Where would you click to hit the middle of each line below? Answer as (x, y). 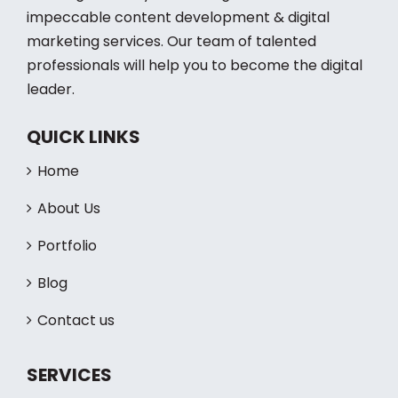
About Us (69, 261)
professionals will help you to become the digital (195, 118)
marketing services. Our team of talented (171, 94)
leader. (51, 142)
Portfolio (67, 298)
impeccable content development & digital (178, 70)
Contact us (76, 373)
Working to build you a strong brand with (168, 46)
